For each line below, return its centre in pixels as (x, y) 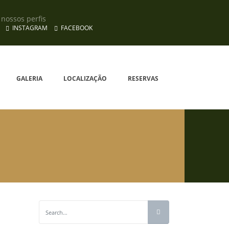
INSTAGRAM (30, 28)
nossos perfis (24, 19)
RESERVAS (143, 78)
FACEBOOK (77, 28)
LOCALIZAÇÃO (85, 78)
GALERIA (29, 78)
